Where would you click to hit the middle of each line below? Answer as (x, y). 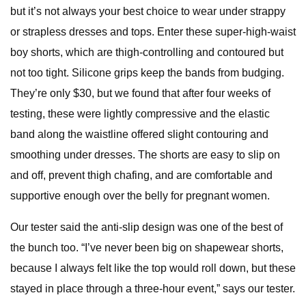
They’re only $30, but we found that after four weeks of (140, 93)
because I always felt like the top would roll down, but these (153, 268)
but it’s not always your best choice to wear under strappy (148, 11)
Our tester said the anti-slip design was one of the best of (147, 227)
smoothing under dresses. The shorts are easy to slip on (145, 155)
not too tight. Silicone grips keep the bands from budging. (147, 73)
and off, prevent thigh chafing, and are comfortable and (141, 175)
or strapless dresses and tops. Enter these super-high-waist (153, 32)
